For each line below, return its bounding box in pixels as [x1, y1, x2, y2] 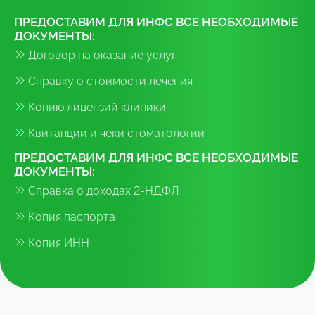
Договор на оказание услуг [28, 48, 176, 62]
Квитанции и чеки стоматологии [28, 126, 205, 140]
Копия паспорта [28, 210, 115, 224]
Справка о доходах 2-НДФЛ [28, 184, 179, 198]
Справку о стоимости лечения [28, 74, 193, 88]
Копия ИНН [28, 236, 89, 250]
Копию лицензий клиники [28, 100, 166, 114]
